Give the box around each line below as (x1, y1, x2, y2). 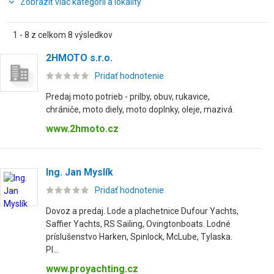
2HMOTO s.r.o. (46, 52, 113, 64)
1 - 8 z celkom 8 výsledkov (13, 30, 113, 40)
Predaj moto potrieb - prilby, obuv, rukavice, (46, 92, 210, 102)
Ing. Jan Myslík (46, 166, 113, 178)
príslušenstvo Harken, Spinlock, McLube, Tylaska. (46, 232, 232, 242)
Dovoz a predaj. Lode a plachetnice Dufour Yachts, (46, 206, 239, 216)
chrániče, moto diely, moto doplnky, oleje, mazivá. (46, 105, 234, 114)
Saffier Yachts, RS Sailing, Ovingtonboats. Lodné (46, 219, 231, 229)
